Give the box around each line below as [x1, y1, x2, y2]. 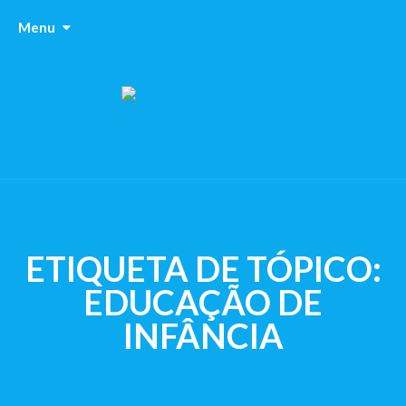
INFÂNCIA [122, 315, 284, 356]
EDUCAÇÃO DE [83, 282, 323, 323]
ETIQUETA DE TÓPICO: [24, 248, 382, 289]
